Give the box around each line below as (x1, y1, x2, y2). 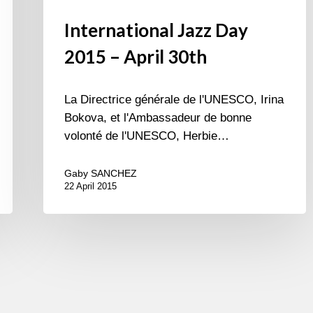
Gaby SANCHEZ (64, 168, 137, 180)
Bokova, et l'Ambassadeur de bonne (64, 111, 252, 125)
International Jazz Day (64, 19, 248, 42)
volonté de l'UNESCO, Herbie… (64, 129, 229, 143)
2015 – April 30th (64, 45, 207, 68)
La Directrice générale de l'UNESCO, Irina (64, 93, 284, 107)
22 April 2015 (64, 181, 117, 192)
